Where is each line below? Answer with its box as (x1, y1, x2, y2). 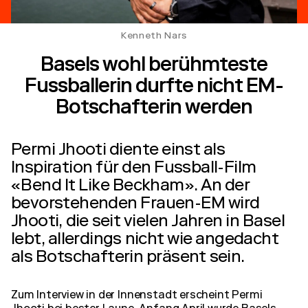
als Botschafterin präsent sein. (11, 250, 245, 267)
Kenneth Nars (121, 32, 187, 42)
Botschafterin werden (56, 100, 252, 120)
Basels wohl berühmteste (41, 57, 267, 78)
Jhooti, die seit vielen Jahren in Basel (11, 214, 285, 232)
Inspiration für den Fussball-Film (11, 161, 256, 178)
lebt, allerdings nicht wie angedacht (11, 232, 278, 250)
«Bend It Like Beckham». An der (11, 179, 250, 196)
